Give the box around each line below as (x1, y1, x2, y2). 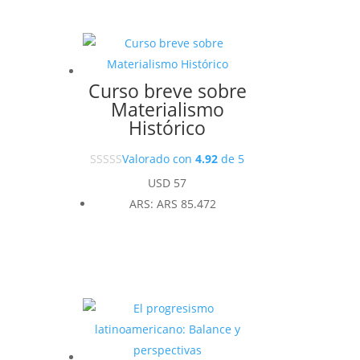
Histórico (129, 114, 207, 141)
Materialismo (110, 96, 224, 122)
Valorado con (122, 150, 196, 166)
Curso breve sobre (88, 77, 247, 104)
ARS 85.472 (157, 196, 217, 212)
